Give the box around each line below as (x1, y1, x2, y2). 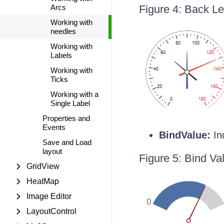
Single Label (50, 99, 90, 107)
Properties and (42, 114, 90, 122)
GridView (26, 162, 59, 170)
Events (42, 123, 65, 131)
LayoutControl (26, 207, 76, 215)
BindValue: (158, 129, 210, 140)
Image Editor (26, 192, 71, 200)
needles (50, 27, 76, 35)
